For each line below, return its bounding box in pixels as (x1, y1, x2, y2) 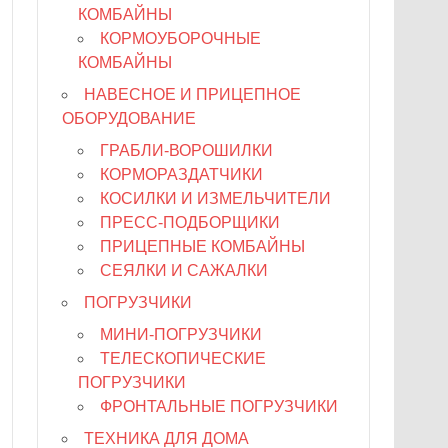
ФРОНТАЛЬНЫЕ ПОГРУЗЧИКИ (100, 397, 339, 415)
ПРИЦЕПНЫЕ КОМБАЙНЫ (100, 237, 306, 255)
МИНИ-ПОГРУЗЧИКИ (100, 325, 263, 343)
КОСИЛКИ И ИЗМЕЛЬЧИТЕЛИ (100, 189, 332, 207)
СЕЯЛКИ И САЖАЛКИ (100, 261, 269, 279)
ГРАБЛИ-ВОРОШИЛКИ (100, 141, 274, 159)
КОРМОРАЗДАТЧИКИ (100, 165, 264, 183)
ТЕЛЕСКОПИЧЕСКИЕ (100, 349, 267, 367)
